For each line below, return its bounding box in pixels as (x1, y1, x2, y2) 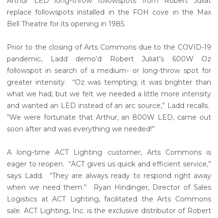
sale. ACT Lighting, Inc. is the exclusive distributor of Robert (7, 206, 211, 215)
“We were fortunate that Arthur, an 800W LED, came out (7, 112, 211, 122)
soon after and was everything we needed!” (7, 124, 155, 133)
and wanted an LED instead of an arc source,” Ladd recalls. (7, 101, 211, 110)
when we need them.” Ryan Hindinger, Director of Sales (7, 182, 211, 192)
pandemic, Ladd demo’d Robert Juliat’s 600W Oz (7, 54, 211, 63)
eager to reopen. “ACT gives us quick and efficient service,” (7, 159, 211, 168)
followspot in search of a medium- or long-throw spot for (7, 66, 211, 75)
